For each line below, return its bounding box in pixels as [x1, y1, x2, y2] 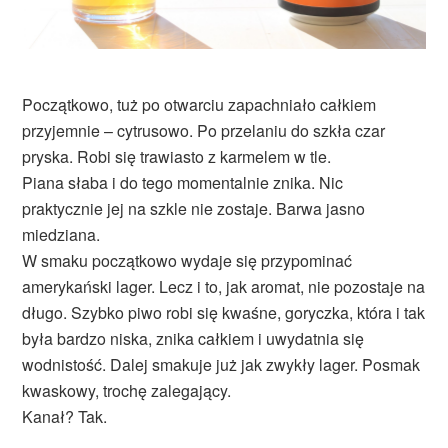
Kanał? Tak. [22, 405, 108, 429]
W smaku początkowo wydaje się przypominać [22, 249, 353, 273]
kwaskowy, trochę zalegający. [22, 379, 232, 403]
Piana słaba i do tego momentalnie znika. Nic [22, 171, 344, 195]
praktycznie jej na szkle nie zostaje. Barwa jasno [22, 197, 366, 221]
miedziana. [22, 223, 101, 247]
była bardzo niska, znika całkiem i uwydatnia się [22, 327, 365, 351]
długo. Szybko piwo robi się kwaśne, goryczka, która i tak [22, 301, 426, 325]
